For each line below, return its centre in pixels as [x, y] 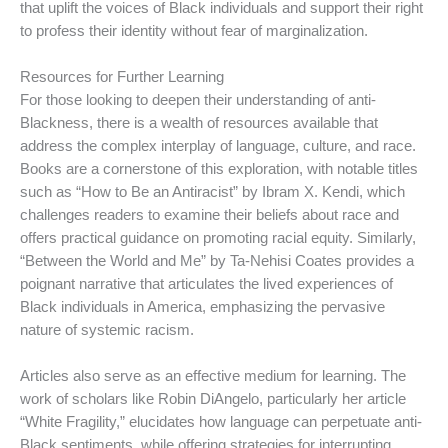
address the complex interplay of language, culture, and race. [218, 146]
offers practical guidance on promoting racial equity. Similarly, [218, 238]
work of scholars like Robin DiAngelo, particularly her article [213, 399]
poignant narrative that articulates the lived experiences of [206, 284]
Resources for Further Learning [122, 77]
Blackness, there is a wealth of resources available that [199, 123]
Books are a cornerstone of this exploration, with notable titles [219, 169]
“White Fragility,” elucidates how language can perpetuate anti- [221, 422]
